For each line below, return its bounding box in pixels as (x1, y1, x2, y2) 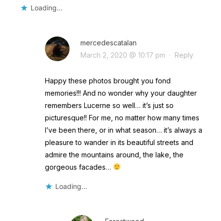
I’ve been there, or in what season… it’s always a (44, 125, 202, 134)
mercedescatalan (80, 38, 137, 47)
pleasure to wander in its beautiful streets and (44, 138, 193, 147)
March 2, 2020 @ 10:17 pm (80, 50, 165, 59)
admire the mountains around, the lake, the (44, 150, 184, 159)
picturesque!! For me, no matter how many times (44, 113, 199, 122)
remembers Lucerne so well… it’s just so (44, 101, 174, 110)
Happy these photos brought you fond (44, 76, 171, 85)
